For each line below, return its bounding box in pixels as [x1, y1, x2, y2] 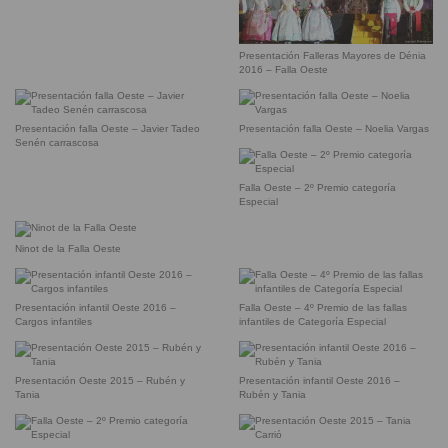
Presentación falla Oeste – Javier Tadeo [15, 123, 200, 135]
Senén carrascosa [15, 137, 99, 149]
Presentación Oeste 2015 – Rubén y [15, 375, 185, 387]
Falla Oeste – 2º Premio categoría [239, 182, 396, 194]
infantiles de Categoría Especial [239, 316, 386, 328]
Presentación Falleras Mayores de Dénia [239, 50, 426, 62]
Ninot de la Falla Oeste [15, 243, 121, 255]
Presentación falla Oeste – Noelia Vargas [239, 123, 429, 135]
